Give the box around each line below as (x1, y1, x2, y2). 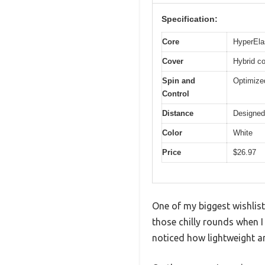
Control (162, 89, 189, 98)
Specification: (161, 14, 218, 24)
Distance (162, 108, 193, 118)
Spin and (162, 76, 195, 85)
